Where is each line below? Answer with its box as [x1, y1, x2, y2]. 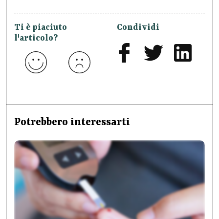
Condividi [117, 22, 160, 33]
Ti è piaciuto [14, 22, 67, 33]
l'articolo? [14, 33, 58, 44]
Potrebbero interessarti [14, 117, 130, 129]
